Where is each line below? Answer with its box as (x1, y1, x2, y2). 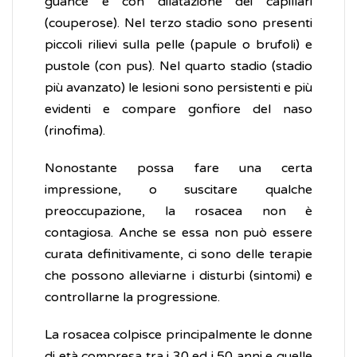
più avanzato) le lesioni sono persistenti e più (45, 80, 312, 96)
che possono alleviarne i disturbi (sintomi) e (45, 268, 312, 284)
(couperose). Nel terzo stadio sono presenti (45, 15, 312, 32)
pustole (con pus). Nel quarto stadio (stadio (45, 58, 312, 75)
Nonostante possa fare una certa (45, 160, 312, 177)
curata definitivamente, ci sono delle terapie (45, 246, 312, 263)
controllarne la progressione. (45, 289, 220, 306)
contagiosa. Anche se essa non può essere (45, 225, 312, 241)
